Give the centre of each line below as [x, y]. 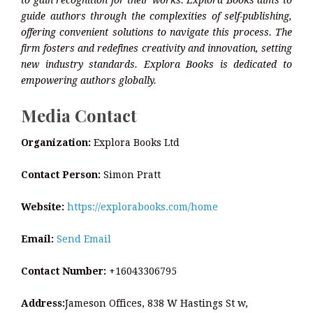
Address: [43, 303]
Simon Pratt [131, 174]
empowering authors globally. [89, 81]
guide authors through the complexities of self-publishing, [156, 16]
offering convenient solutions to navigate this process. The [156, 32]
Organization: [56, 142]
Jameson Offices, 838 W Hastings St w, [156, 303]
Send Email [84, 239]
